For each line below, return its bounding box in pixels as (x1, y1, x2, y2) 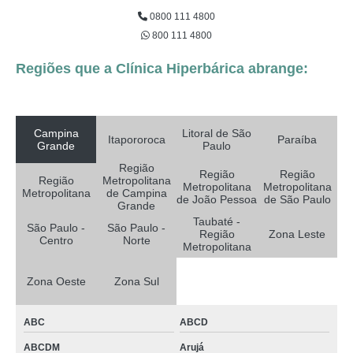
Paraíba (277, 133, 317, 146)
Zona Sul (113, 275, 159, 288)
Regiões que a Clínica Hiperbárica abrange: (16, 61, 308, 76)
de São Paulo (263, 193, 331, 206)
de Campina (106, 187, 167, 199)
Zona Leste (269, 228, 325, 240)
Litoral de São (182, 127, 251, 139)
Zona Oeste (26, 275, 86, 288)
